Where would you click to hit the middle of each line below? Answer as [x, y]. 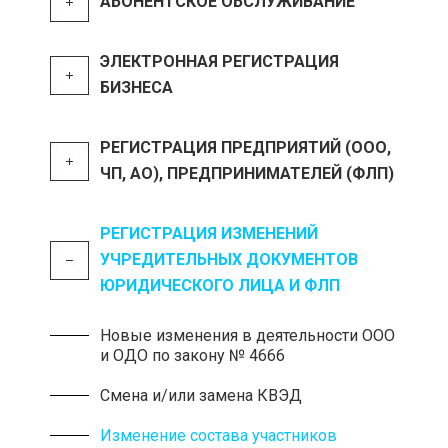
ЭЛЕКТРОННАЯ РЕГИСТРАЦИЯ [219, 61]
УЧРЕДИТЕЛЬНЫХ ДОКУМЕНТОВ [229, 259]
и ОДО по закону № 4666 [192, 355]
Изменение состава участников [218, 435]
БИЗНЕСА [136, 87]
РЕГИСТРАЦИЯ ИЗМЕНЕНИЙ [209, 233]
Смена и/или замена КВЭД [201, 395]
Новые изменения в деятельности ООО [247, 335]
